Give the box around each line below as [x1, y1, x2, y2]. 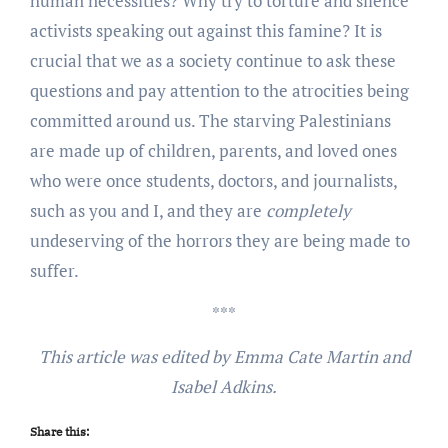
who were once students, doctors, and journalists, [29, 168, 397, 192]
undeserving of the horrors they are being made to [29, 228, 410, 252]
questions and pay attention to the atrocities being [29, 78, 409, 102]
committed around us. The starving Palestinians [29, 108, 391, 132]
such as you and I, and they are [29, 198, 262, 222]
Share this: [29, 423, 89, 439]
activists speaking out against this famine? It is [29, 18, 382, 42]
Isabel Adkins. [171, 374, 277, 398]
